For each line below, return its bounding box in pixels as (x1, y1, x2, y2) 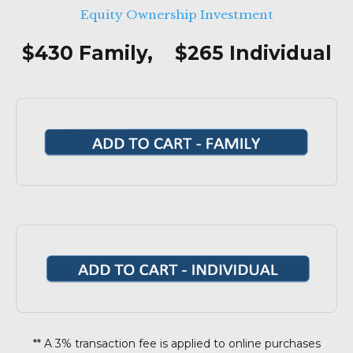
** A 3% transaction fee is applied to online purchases (32, 336, 321, 351)
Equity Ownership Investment (80, 7, 273, 22)
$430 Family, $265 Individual (21, 41, 332, 65)
